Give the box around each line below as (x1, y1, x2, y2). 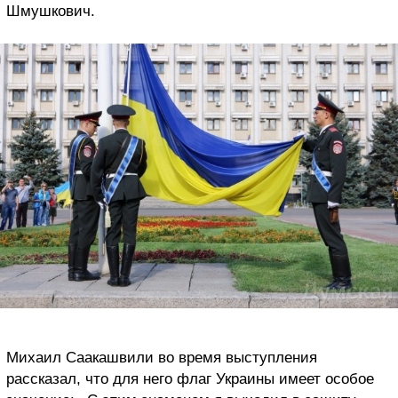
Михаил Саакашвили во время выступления (6, 349, 317, 367)
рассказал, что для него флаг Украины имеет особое (6, 370, 374, 388)
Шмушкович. (6, 2, 95, 20)
